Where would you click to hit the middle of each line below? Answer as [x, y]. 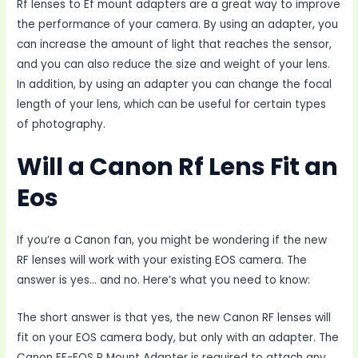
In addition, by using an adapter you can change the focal [175, 84]
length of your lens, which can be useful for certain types [172, 104]
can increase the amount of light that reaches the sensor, [175, 44]
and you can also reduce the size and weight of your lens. [174, 64]
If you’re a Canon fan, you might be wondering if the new [172, 240]
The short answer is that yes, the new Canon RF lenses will [174, 317]
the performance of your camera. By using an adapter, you [178, 24]
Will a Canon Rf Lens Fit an [178, 167]
